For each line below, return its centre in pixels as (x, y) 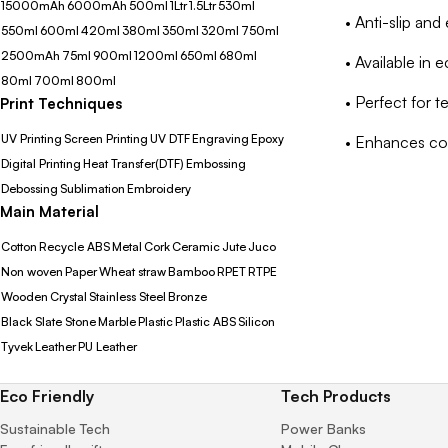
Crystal (68, 296)
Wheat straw (132, 271)
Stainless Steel (127, 296)
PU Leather (107, 346)
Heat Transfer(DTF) (133, 163)
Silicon (256, 321)
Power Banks (324, 428)
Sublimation (92, 188)
